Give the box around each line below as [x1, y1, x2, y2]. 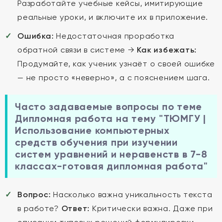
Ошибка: [17, 31, 54, 41]
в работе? [17, 204, 61, 213]
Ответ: [61, 204, 90, 213]
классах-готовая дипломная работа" [15, 160, 208, 172]
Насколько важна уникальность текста [51, 190, 213, 199]
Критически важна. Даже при [90, 204, 213, 213]
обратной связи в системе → [17, 45, 137, 55]
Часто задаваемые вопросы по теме [15, 101, 202, 112]
